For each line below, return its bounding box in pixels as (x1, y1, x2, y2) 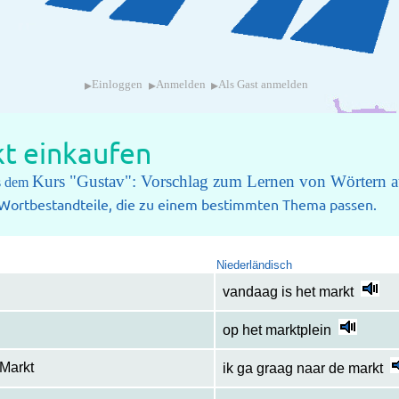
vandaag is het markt (222, 284, 354, 300)
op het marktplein (222, 322, 331, 338)
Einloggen (92, 78, 143, 92)
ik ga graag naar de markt (222, 361, 383, 377)
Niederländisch (216, 258, 292, 273)
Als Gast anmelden (218, 78, 309, 92)
